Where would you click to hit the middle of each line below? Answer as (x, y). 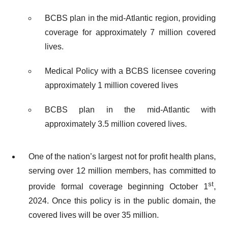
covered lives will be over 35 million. (94, 215)
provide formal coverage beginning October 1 (118, 187)
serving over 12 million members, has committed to (122, 171)
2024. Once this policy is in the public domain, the (122, 201)
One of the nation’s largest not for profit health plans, (122, 156)
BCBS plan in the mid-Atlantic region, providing (130, 18)
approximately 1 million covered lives (111, 85)
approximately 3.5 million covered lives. (116, 124)
